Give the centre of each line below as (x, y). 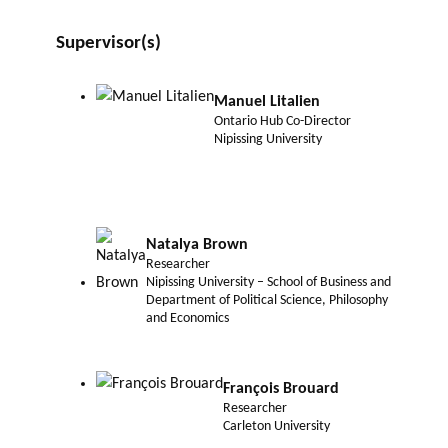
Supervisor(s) (108, 44)
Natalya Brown (197, 245)
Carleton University (276, 426)
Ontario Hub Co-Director (282, 122)
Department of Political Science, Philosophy (267, 301)
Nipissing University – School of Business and (268, 283)
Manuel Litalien (267, 102)
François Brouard (281, 388)
